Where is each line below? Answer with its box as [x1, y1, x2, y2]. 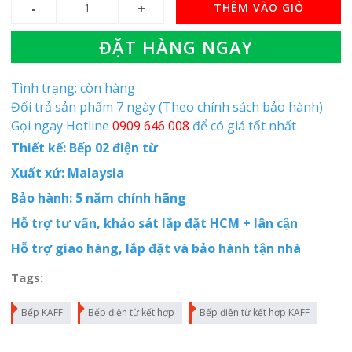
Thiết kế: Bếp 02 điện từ [10, 139, 158, 156]
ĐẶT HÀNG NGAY [99, 35, 253, 59]
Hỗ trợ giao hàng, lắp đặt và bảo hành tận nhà [10, 240, 301, 257]
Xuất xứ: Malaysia [10, 164, 124, 181]
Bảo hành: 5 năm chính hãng [10, 189, 186, 207]
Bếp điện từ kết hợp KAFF [199, 306, 310, 319]
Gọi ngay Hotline [10, 117, 112, 134]
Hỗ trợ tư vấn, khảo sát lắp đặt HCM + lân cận [10, 214, 298, 232]
